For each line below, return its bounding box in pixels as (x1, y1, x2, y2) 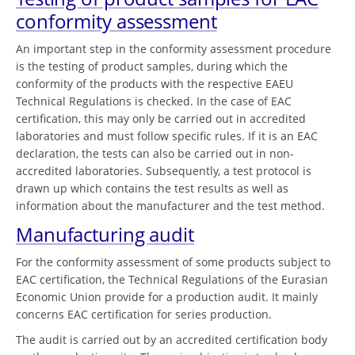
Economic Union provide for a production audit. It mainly (16, 288, 318, 304)
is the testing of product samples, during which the (16, 58, 288, 74)
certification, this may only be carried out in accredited (16, 110, 306, 126)
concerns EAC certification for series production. (16, 306, 272, 322)
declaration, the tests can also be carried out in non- (16, 145, 294, 161)
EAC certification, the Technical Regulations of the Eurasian (16, 271, 328, 287)
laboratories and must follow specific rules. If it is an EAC (16, 128, 318, 143)
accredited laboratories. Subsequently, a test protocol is (16, 162, 311, 178)
